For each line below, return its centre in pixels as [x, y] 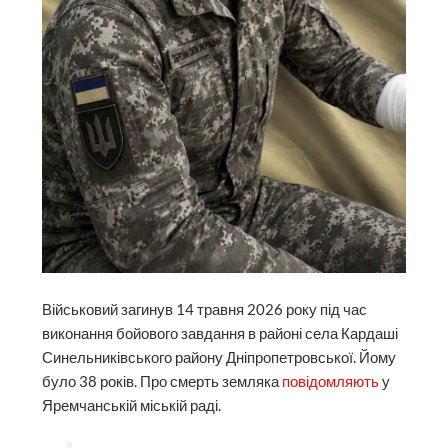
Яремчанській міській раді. [132, 406]
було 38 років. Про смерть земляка [162, 382]
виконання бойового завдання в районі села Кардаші [220, 334]
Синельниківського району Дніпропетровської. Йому [219, 358]
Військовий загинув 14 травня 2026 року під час [205, 310]
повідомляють [331, 382]
